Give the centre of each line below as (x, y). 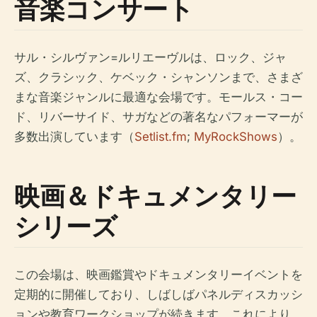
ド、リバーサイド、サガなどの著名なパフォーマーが (158, 116)
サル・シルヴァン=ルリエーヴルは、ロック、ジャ (150, 57)
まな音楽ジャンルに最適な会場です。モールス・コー (158, 97)
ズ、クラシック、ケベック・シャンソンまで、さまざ (158, 77)
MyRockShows (236, 136)
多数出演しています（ (74, 136)
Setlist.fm (161, 136)
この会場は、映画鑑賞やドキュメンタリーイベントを (158, 274)
